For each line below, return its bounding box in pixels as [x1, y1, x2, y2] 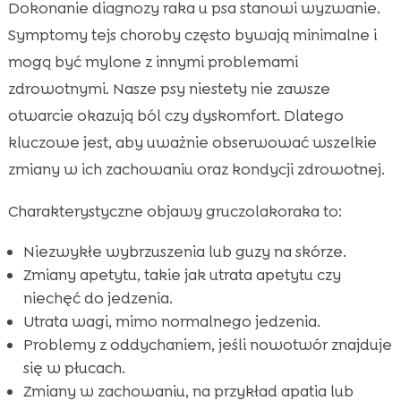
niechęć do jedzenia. [22, 288, 173, 309]
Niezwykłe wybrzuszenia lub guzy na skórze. [22, 242, 346, 262]
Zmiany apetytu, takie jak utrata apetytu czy [22, 265, 341, 286]
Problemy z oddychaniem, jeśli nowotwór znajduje [22, 335, 392, 355]
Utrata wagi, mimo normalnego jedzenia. [22, 311, 320, 332]
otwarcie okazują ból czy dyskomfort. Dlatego [7, 106, 344, 126]
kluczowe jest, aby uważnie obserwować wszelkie [7, 132, 377, 153]
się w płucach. [22, 358, 125, 379]
